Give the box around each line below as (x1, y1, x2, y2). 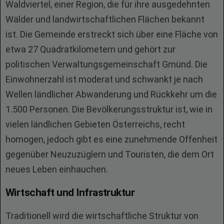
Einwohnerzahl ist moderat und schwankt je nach (5, 74, 203, 84)
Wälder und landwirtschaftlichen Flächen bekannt (5, 14, 204, 24)
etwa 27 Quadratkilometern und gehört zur (5, 44, 175, 54)
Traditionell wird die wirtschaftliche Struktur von (5, 210, 198, 221)
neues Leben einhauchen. (5, 164, 108, 174)
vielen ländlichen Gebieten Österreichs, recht (5, 119, 185, 129)
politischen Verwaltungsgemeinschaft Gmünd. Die (5, 59, 207, 69)
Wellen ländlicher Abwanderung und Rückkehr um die (5, 89, 217, 99)
